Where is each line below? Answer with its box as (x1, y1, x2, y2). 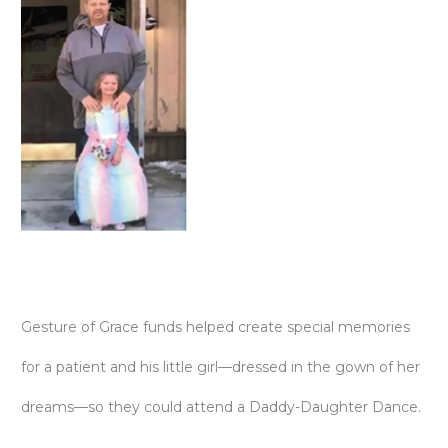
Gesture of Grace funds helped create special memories (21, 317, 410, 336)
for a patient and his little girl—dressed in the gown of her (21, 357, 420, 376)
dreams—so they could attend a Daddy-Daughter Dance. (21, 397, 421, 416)
